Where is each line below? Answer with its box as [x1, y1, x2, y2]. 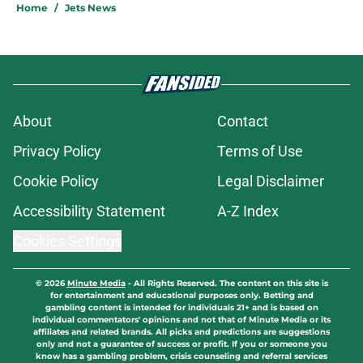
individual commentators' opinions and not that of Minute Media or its [32, 314, 331, 326]
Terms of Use [217, 143, 303, 160]
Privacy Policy [13, 143, 101, 160]
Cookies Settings [13, 233, 122, 250]
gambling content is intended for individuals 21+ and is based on [45, 302, 318, 314]
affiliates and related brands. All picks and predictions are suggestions [33, 327, 330, 338]
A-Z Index [217, 203, 279, 220]
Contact [217, 113, 268, 130]
